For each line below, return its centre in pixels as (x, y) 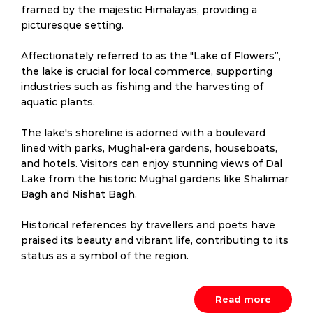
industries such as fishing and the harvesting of (142, 87)
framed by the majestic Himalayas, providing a (139, 10)
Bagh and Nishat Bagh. (79, 194)
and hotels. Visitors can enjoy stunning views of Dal (152, 163)
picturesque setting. (72, 25)
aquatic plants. (58, 102)
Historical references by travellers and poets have (148, 225)
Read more (243, 299)
